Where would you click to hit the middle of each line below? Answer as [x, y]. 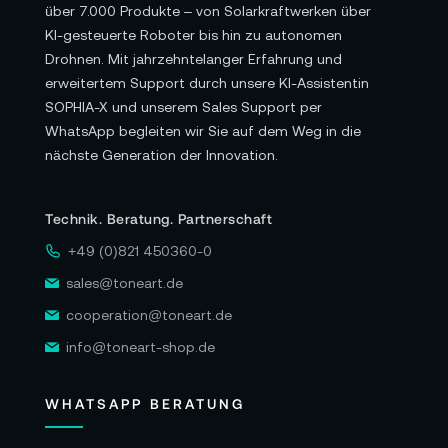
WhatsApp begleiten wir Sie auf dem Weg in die [203, 131]
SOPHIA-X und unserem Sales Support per [183, 107]
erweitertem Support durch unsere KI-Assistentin [207, 83]
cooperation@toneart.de [149, 315]
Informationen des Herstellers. [162, 50]
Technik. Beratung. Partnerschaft [158, 218]
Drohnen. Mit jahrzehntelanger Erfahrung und [193, 59]
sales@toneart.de [124, 283]
